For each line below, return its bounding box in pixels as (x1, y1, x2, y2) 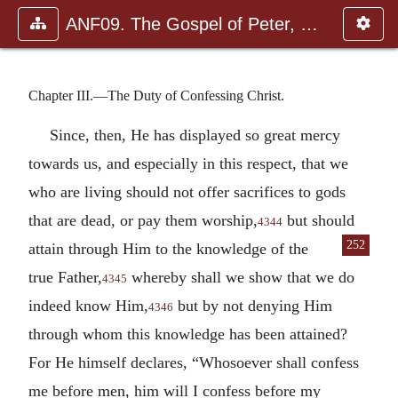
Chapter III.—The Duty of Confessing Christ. (28, 87, 284, 103)
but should (283, 211, 354, 229)
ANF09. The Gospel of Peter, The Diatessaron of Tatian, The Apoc (300, 14, 318, 34)
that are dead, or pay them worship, (28, 211, 258, 229)
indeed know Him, (28, 296, 148, 314)
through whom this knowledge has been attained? (28, 324, 352, 343)
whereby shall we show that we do (127, 267, 354, 286)
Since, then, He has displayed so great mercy (50, 125, 340, 144)
